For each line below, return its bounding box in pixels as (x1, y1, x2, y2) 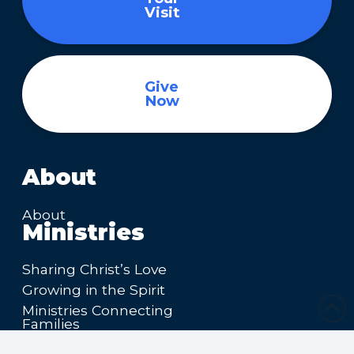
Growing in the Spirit (22, 281, 165, 299)
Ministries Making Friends (22, 335, 199, 352)
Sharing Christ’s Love (22, 261, 167, 278)
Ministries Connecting (22, 301, 173, 318)
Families (22, 314, 80, 332)
